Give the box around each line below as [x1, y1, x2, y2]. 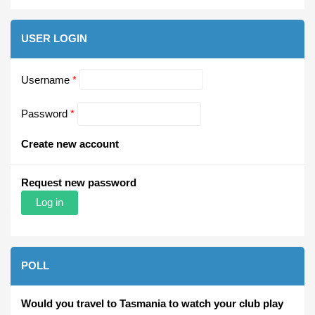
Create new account [21, 137, 119, 150]
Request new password [21, 176, 136, 188]
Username [21, 73, 72, 86]
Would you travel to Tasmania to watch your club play [21, 297, 283, 309]
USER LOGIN [21, 32, 87, 44]
